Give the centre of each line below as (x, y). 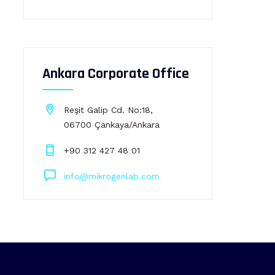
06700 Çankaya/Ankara (111, 125)
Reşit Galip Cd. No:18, (108, 110)
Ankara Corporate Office (115, 74)
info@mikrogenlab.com (111, 176)
